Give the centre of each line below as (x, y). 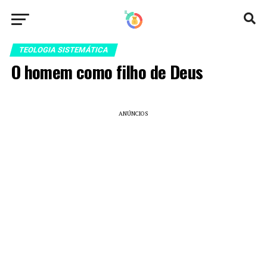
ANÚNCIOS (133, 114)
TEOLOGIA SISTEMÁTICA (63, 50)
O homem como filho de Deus (107, 72)
